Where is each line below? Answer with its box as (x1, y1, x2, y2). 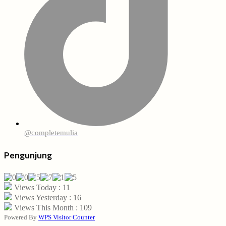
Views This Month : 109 (12, 203, 92, 212)
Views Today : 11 (12, 183, 70, 192)
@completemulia (24, 128, 78, 137)
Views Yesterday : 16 (12, 193, 81, 202)
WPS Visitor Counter (38, 213, 95, 221)
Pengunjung (4, 149, 52, 160)
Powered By (4, 213, 38, 221)
